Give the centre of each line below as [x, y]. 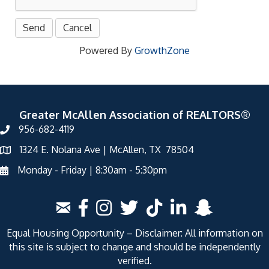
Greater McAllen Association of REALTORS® [134, 115]
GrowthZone [162, 50]
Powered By [107, 50]
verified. [134, 261]
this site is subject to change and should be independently [134, 247]
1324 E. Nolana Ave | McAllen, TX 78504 [107, 150]
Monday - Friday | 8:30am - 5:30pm [92, 170]
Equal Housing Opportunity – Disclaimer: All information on [134, 233]
